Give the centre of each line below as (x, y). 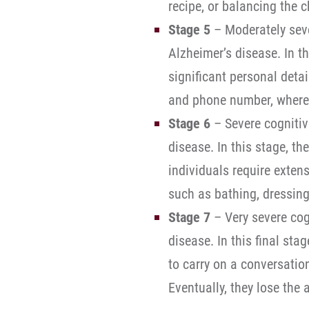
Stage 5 (189, 30)
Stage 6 (189, 123)
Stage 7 (189, 217)
